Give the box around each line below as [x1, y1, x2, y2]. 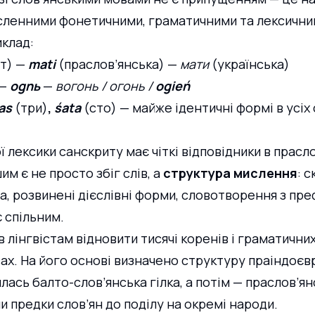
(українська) [209, 56, 290, 73]
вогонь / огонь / [56, 77, 153, 95]
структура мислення [163, 165, 297, 182]
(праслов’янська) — [56, 56, 180, 73]
